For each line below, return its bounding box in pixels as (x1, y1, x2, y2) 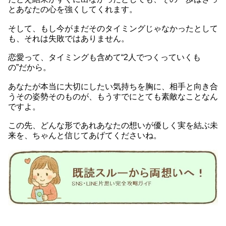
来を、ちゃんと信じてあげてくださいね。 (8, 131, 161, 140)
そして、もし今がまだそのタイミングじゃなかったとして (8, 24, 218, 33)
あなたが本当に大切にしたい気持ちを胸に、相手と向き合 (8, 82, 218, 91)
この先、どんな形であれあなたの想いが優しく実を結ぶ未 (8, 121, 218, 130)
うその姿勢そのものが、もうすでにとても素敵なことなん (8, 92, 218, 101)
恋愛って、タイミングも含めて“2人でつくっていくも (8, 53, 201, 62)
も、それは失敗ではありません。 (8, 34, 129, 43)
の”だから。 (8, 63, 51, 72)
